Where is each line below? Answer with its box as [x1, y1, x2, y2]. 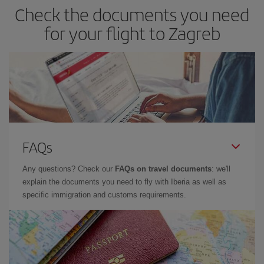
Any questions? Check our [22, 164, 115, 173]
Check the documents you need [15, 1, 249, 27]
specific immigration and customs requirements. [22, 190, 186, 199]
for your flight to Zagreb [44, 20, 220, 45]
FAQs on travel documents [115, 164, 212, 173]
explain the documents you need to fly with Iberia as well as [22, 177, 226, 186]
